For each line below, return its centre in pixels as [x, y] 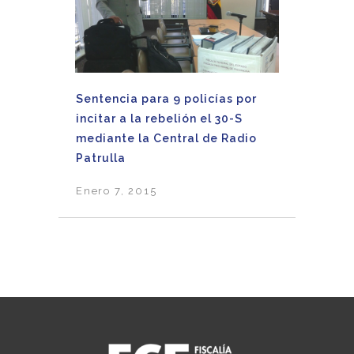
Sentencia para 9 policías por [166, 99]
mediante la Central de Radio [166, 139]
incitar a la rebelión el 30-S [159, 119]
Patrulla [101, 158]
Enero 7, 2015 [117, 190]
